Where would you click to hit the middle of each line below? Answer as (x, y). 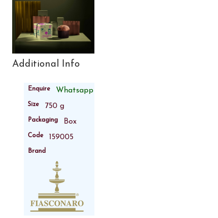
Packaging (43, 120)
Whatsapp (75, 90)
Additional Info (46, 64)
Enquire (39, 89)
